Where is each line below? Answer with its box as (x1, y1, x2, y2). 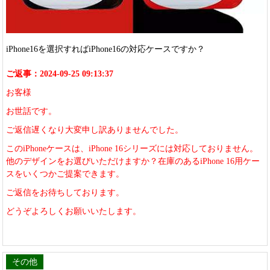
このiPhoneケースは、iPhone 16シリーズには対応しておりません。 (6, 144, 259, 154)
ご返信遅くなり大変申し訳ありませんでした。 (6, 125, 184, 135)
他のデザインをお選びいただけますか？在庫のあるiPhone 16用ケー (6, 157, 260, 166)
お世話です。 (6, 107, 57, 116)
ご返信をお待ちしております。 (6, 188, 125, 198)
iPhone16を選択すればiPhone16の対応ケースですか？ (6, 45, 206, 54)
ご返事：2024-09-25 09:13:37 (6, 69, 114, 79)
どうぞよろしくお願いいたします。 (6, 207, 142, 216)
